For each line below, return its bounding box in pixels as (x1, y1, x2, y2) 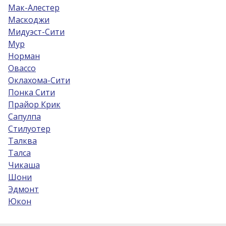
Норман (8, 50, 40, 62)
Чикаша (8, 159, 40, 171)
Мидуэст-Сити (8, 26, 65, 37)
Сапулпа (8, 111, 41, 122)
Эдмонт (8, 184, 39, 195)
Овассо (8, 63, 36, 74)
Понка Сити (8, 87, 55, 98)
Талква (8, 135, 37, 146)
